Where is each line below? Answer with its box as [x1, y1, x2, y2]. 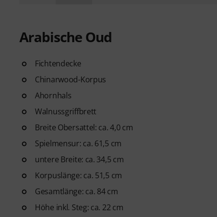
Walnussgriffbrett [35, 106, 97, 117]
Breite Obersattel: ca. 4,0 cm [35, 122, 133, 133]
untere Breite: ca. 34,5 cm [35, 154, 124, 165]
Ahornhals [35, 90, 72, 101]
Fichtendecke [35, 58, 81, 69]
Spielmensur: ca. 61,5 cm [35, 138, 122, 149]
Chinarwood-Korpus [35, 74, 107, 85]
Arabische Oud [19, 27, 112, 46]
